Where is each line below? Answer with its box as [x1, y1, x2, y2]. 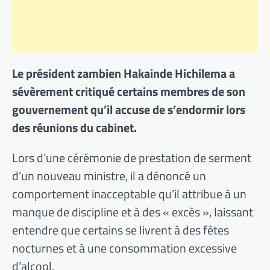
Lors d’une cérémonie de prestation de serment [12, 148, 251, 167]
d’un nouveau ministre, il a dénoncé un [12, 166, 206, 185]
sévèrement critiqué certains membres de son [12, 81, 245, 101]
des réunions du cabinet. [12, 118, 137, 137]
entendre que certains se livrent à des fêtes [12, 220, 229, 239]
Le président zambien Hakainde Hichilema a [12, 63, 235, 83]
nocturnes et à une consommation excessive [12, 238, 237, 257]
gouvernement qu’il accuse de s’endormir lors [12, 99, 245, 119]
